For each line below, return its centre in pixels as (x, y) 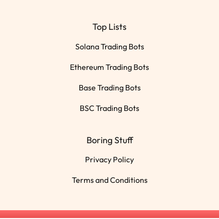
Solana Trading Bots (109, 46)
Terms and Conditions (109, 180)
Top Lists (109, 27)
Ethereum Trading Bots (109, 67)
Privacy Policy (109, 159)
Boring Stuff (109, 140)
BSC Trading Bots (109, 108)
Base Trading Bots (109, 87)
